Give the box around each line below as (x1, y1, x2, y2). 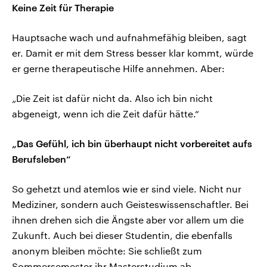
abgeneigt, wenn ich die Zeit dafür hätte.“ (12, 108, 199, 120)
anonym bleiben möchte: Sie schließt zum (12, 245, 202, 257)
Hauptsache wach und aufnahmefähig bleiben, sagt (12, 32, 247, 44)
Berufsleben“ (12, 153, 71, 165)
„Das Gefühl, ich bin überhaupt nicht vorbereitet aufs (12, 138, 252, 150)
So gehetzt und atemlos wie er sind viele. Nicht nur (12, 183, 241, 195)
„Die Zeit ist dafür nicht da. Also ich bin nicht (12, 92, 213, 104)
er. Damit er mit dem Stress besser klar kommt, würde (12, 47, 253, 59)
